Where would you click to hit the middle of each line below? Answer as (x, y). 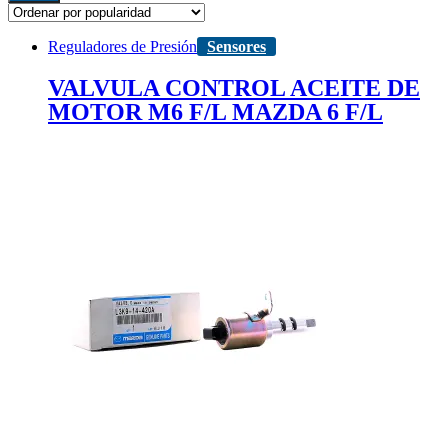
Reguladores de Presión (122, 47)
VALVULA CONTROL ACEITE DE (234, 88)
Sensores (236, 47)
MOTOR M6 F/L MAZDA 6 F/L (215, 112)
